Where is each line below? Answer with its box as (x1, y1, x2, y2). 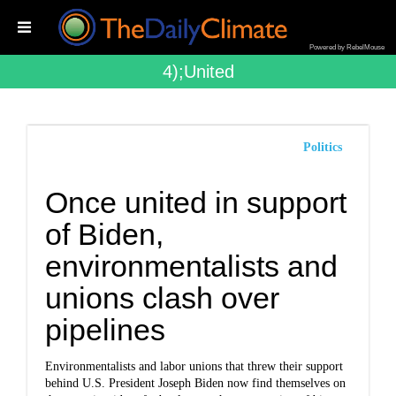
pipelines (45, 313, 166, 346)
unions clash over (45, 281, 280, 315)
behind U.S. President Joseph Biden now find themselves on (45, 377, 346, 390)
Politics (302, 141, 342, 154)
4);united (162, 62, 234, 81)
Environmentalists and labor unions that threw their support (45, 360, 344, 373)
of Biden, (45, 217, 164, 251)
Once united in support (45, 186, 347, 219)
